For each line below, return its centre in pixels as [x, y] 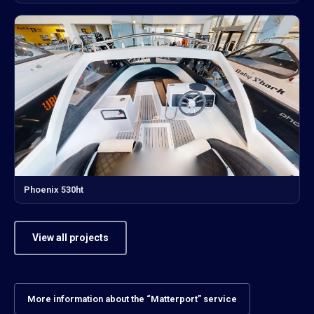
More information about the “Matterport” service [132, 299]
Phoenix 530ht [54, 189]
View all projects [70, 237]
